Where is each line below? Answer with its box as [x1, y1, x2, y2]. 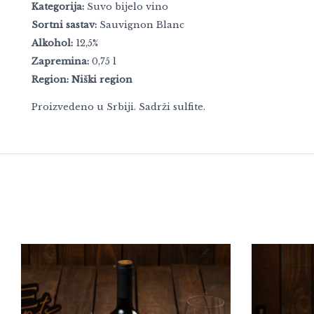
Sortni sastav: [32, 19, 97, 32]
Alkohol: [32, 37, 73, 50]
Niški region [71, 74, 132, 86]
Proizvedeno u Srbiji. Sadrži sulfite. [32, 101, 205, 114]
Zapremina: [32, 55, 89, 68]
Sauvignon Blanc [97, 19, 184, 32]
